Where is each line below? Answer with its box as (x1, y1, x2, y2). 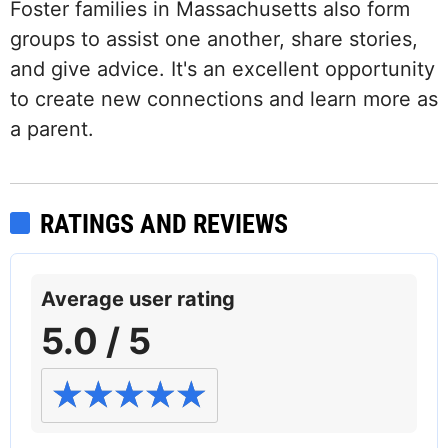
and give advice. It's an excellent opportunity (10, 57, 435, 82)
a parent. (10, 117, 94, 142)
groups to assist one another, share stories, (10, 27, 418, 52)
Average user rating (41, 287, 235, 312)
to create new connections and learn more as (10, 87, 438, 112)
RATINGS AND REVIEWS (40, 209, 288, 240)
